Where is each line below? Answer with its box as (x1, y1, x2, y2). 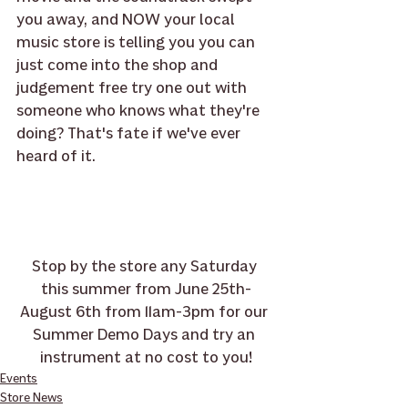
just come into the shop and (16, 55, 221, 76)
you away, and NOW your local (16, 9, 239, 30)
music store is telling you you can (16, 32, 259, 53)
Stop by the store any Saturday (31, 256, 260, 277)
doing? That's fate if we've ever (16, 123, 244, 144)
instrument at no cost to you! (39, 347, 252, 368)
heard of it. (16, 146, 96, 167)
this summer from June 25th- (40, 279, 251, 300)
